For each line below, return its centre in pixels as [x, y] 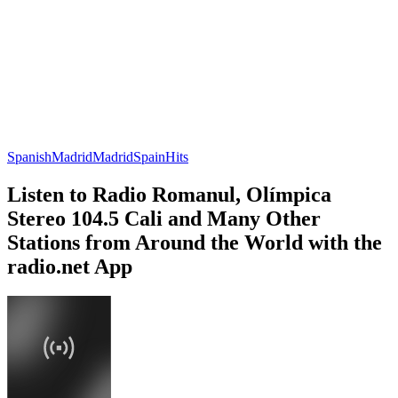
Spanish [29, 156]
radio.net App [70, 266]
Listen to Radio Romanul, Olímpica [169, 194]
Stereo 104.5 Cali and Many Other [164, 218]
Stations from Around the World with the [195, 242]
